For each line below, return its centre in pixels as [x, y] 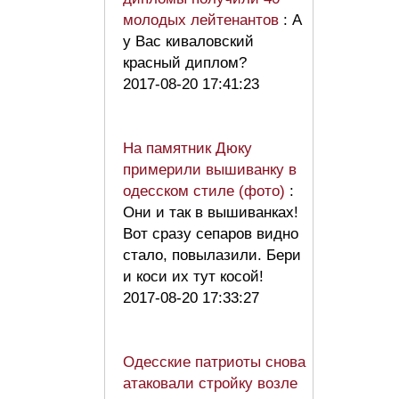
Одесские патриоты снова [214, 362]
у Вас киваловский [188, 41]
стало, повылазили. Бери [212, 255]
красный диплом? [185, 62]
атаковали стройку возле [210, 383]
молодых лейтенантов [203, 20]
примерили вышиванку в [210, 169]
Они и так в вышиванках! [211, 212]
